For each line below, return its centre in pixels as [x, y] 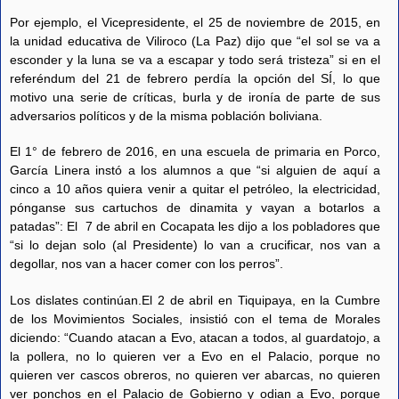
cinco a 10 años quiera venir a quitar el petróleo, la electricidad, [195, 189]
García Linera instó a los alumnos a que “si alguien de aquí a [195, 171]
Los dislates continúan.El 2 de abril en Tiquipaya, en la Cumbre [195, 300]
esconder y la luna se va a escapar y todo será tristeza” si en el [195, 59]
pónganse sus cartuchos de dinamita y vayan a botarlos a [195, 208]
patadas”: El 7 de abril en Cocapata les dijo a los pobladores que [195, 227]
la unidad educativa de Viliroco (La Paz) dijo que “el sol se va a [195, 41]
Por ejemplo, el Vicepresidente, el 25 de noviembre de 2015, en [195, 22]
